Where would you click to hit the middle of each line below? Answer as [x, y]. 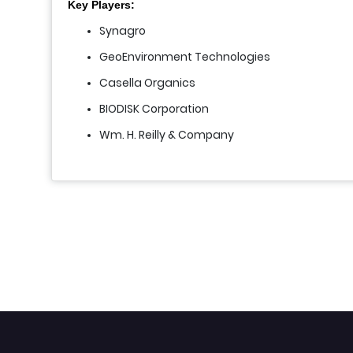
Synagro [123, 31]
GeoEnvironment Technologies [185, 57]
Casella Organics [147, 83]
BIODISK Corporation [154, 109]
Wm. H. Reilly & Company [167, 135]
